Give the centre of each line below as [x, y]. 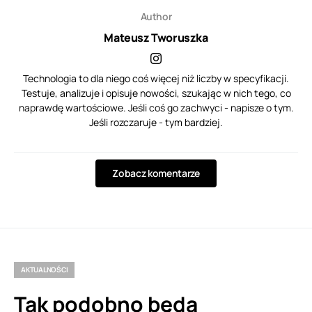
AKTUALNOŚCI [45, 269]
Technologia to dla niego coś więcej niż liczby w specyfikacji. [156, 78]
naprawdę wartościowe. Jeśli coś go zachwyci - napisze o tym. [156, 107]
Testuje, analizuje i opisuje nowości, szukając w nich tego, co [156, 93]
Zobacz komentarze [156, 173]
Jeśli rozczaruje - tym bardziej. [156, 122]
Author [156, 16]
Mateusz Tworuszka [156, 37]
